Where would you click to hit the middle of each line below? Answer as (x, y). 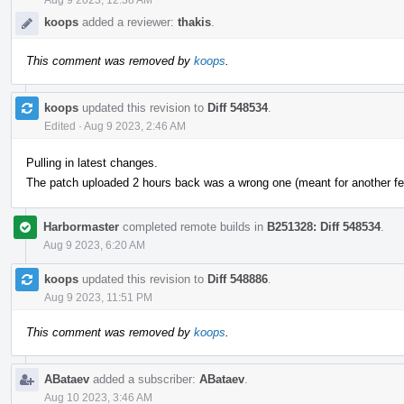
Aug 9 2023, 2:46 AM (135, 126)
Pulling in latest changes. (92, 162)
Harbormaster (81, 226)
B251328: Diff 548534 (324, 226)
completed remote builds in (193, 226)
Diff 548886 (238, 279)
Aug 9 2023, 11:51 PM (98, 297)
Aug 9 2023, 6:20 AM (94, 245)
